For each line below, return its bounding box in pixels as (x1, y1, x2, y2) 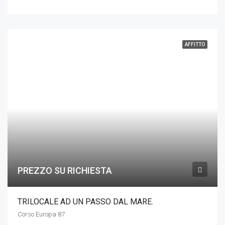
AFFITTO (185, 42, 205, 47)
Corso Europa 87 (18, 210, 65, 218)
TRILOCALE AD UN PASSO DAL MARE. (18, 196, 153, 206)
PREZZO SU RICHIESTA (18, 165, 112, 176)
